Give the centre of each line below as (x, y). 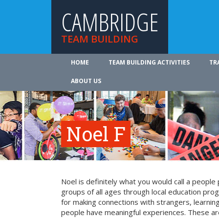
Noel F (96, 134)
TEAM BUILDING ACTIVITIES (149, 62)
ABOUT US (86, 81)
